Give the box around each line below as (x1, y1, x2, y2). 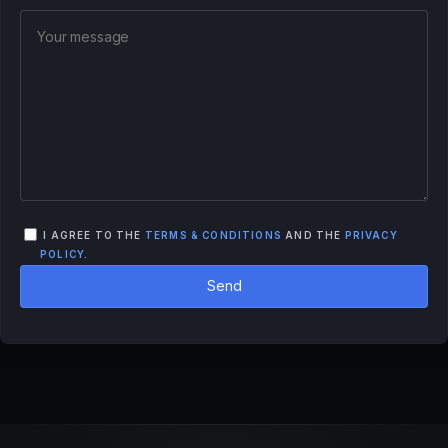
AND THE (282, 230, 345, 242)
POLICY (40, 249, 85, 261)
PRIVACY (344, 230, 398, 242)
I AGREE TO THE (40, 230, 145, 242)
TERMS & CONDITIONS (144, 230, 282, 242)
